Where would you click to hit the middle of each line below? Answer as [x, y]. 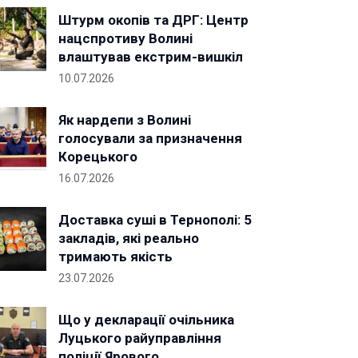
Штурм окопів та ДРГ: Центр [153, 20]
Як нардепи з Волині [125, 120]
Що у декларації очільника [146, 320]
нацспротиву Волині [125, 38]
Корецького [98, 157]
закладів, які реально [129, 238]
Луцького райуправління [140, 338]
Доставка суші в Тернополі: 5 [155, 220]
